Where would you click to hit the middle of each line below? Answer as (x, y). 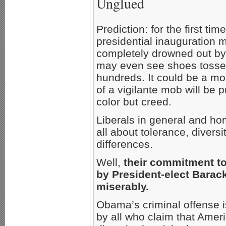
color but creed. (134, 102)
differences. (125, 144)
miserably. (123, 187)
